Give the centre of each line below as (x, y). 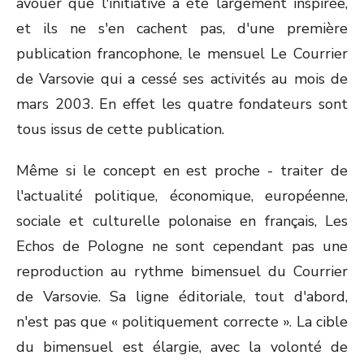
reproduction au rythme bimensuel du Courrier (182, 271)
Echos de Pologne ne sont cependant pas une (182, 246)
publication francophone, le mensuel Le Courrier (182, 54)
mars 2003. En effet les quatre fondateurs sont (182, 104)
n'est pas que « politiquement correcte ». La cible (182, 322)
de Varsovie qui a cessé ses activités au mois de (182, 79)
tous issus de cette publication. (120, 129)
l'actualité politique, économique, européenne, (182, 196)
